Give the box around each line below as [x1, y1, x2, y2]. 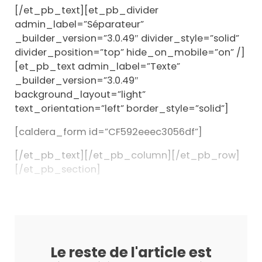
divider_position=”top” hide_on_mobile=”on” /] [14, 45, 245, 59]
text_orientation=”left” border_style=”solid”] [14, 101, 229, 115]
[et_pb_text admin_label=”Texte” [14, 59, 180, 73]
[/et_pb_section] [14, 163, 101, 177]
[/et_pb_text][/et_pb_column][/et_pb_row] [14, 149, 240, 163]
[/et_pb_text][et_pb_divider [14, 3, 158, 17]
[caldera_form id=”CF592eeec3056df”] [14, 125, 202, 139]
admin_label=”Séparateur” [14, 17, 144, 31]
